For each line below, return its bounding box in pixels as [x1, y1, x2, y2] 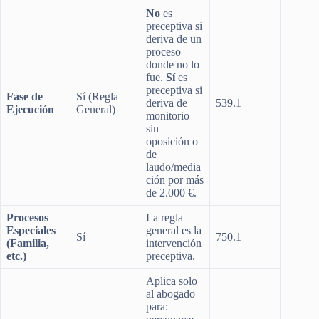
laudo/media [146, 160, 201, 173]
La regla [146, 211, 183, 224]
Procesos [6, 211, 48, 224]
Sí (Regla [76, 90, 118, 103]
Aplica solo [146, 274, 197, 287]
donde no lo [146, 58, 199, 70]
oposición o [146, 135, 198, 147]
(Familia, [6, 236, 49, 249]
